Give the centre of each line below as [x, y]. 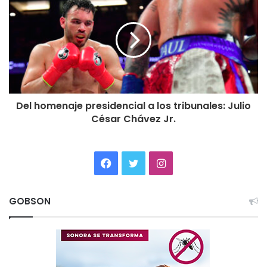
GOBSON [30, 201]
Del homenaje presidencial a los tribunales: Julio [133, 105]
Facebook [136, 162]
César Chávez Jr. [133, 119]
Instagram [190, 162]
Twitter [156, 162]
